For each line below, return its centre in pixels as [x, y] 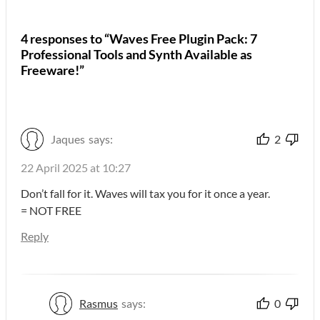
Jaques [68, 139]
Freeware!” [52, 70]
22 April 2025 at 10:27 [76, 167]
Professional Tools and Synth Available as [136, 54]
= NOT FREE [51, 210]
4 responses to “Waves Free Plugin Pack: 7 [139, 38]
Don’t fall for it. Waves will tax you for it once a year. [145, 193]
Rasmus [99, 303]
